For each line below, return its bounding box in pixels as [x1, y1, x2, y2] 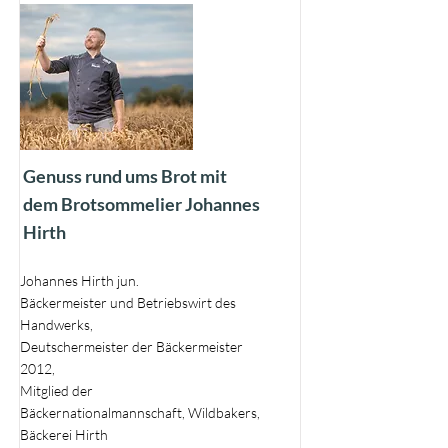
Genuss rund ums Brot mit [23, 165, 227, 187]
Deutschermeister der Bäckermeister [20, 338, 243, 355]
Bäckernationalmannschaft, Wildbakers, [20, 404, 260, 421]
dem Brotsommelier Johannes [23, 193, 260, 215]
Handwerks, [20, 316, 93, 333]
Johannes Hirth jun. [20, 272, 139, 289]
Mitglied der [20, 382, 93, 399]
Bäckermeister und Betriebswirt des [20, 294, 236, 311]
